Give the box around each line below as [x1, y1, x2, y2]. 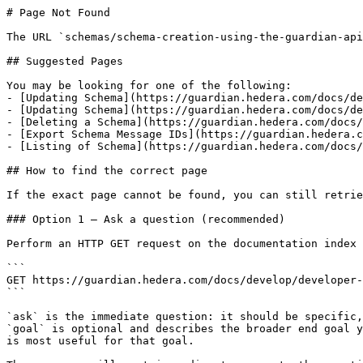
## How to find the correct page [6, 164, 207, 177]
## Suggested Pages [6, 55, 123, 67]
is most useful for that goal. [6, 335, 194, 347]
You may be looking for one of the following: [6, 79, 292, 92]
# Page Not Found [6, 6, 110, 19]
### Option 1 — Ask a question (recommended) [6, 213, 285, 225]
